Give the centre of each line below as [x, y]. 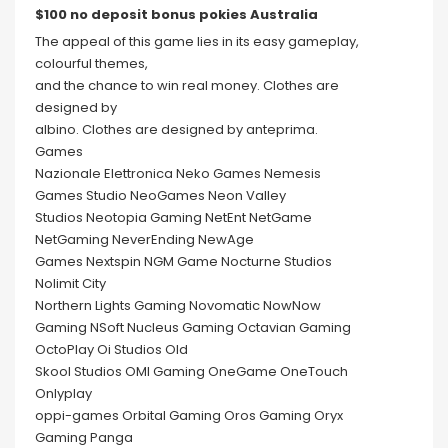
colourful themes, [91, 64]
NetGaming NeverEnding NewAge [144, 240]
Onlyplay [63, 394]
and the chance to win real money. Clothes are [187, 86]
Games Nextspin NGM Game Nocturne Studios [183, 262]
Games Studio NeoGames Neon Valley [160, 196]
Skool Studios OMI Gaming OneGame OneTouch [191, 372]
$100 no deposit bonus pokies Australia [176, 15]
